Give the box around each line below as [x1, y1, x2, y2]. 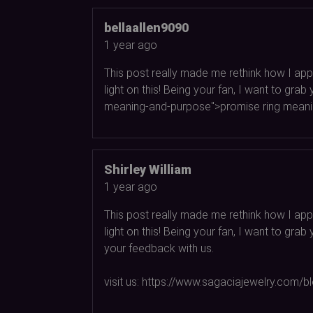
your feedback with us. [104, 241, 214, 255]
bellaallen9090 [104, 20, 189, 35]
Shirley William [104, 161, 191, 177]
